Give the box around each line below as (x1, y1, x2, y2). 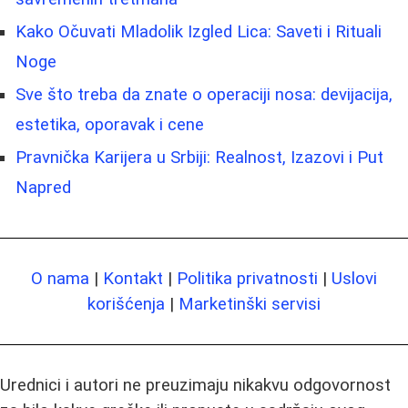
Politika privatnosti (177, 269, 318, 290)
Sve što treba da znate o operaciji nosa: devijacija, (15, 85, 393, 106)
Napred (15, 178, 71, 199)
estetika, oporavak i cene (15, 115, 204, 136)
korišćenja (87, 294, 165, 315)
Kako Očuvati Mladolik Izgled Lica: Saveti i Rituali (15, 22, 382, 43)
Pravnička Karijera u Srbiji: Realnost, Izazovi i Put (15, 148, 383, 168)
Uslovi (331, 269, 377, 290)
